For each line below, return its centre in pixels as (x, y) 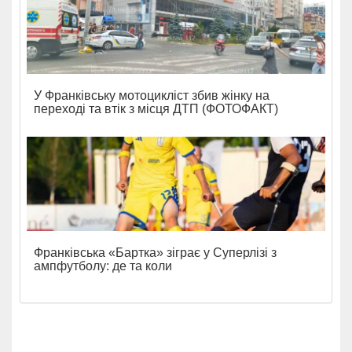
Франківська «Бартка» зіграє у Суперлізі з (155, 252)
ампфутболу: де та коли (103, 266)
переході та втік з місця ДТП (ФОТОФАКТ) (156, 108)
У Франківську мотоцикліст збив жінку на (152, 95)
